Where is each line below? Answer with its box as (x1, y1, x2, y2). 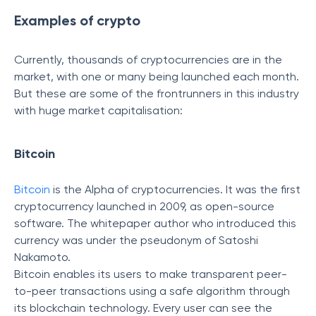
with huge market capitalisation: (14, 104, 183, 117)
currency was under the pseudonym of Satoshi (14, 233, 258, 247)
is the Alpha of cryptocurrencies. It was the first (50, 183, 300, 196)
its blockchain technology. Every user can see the (14, 301, 272, 315)
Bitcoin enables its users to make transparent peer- (14, 267, 287, 281)
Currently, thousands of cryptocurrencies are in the (14, 53, 282, 66)
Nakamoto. (14, 250, 73, 264)
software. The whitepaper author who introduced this (14, 217, 296, 230)
